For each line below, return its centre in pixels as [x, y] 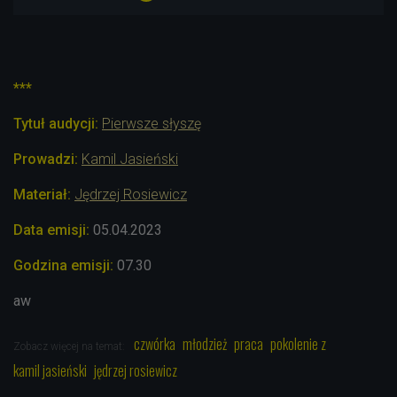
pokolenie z [298, 343]
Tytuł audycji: [56, 123]
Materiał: [42, 194]
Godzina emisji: [63, 265]
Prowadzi [44, 159]
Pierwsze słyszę [152, 123]
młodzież [205, 343]
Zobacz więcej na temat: [70, 346]
